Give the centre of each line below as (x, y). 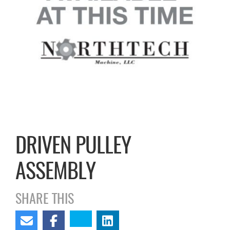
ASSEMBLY (55, 172)
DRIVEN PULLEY (73, 147)
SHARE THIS (45, 199)
